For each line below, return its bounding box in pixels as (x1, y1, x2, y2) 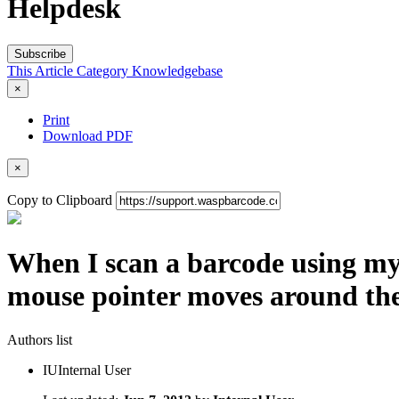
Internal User (58, 362, 131, 378)
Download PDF (43, 127, 133, 143)
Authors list (7, 331, 72, 347)
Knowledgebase (132, 62, 223, 78)
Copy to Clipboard (7, 191, 112, 208)
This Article (7, 62, 77, 78)
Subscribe (14, 46, 66, 61)
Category (77, 62, 132, 78)
